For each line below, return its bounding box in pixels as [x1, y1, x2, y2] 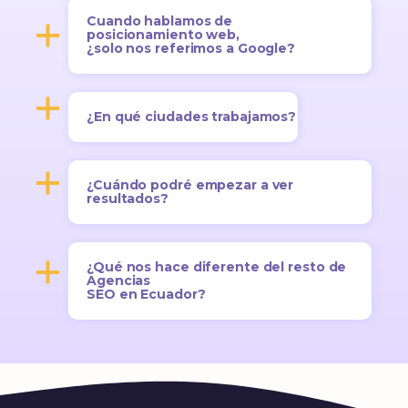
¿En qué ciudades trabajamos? [87, 108, 297, 126]
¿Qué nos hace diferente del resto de [87, 259, 351, 276]
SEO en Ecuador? [87, 286, 206, 303]
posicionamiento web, [87, 26, 243, 44]
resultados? [87, 190, 168, 208]
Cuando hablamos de [87, 13, 233, 30]
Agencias [87, 272, 155, 290]
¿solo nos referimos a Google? [87, 40, 296, 57]
